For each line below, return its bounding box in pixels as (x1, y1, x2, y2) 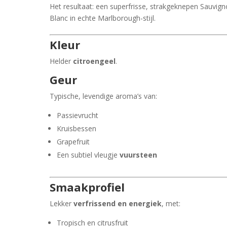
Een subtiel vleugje (57, 149, 120, 160)
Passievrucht (57, 110, 99, 120)
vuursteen (120, 149, 158, 160)
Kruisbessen (57, 123, 97, 133)
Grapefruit (57, 136, 90, 146)
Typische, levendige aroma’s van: (50, 91, 158, 101)
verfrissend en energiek (73, 198, 162, 208)
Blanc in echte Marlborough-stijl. (50, 13, 156, 23)
